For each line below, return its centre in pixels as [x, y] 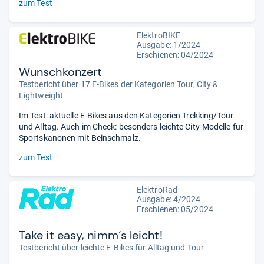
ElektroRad [157, 189]
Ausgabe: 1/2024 [169, 44]
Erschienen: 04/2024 [175, 55]
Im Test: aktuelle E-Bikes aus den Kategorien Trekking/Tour [126, 115]
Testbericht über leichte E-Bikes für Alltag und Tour [111, 247]
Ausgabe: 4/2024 [169, 199]
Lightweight [41, 95]
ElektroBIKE [159, 35]
